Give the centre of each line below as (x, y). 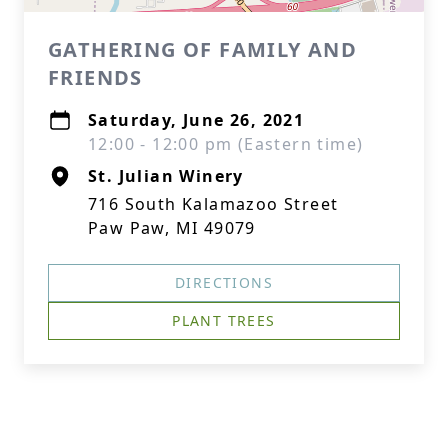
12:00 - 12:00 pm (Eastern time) (226, 144)
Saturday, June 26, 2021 (196, 120)
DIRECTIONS (224, 282)
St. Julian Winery (166, 176)
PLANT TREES (224, 320)
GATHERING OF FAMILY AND (203, 49)
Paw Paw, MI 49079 (172, 228)
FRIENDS (95, 77)
